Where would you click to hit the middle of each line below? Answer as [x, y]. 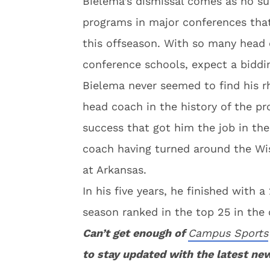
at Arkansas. [115, 170]
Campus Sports [228, 233]
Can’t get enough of [135, 233]
